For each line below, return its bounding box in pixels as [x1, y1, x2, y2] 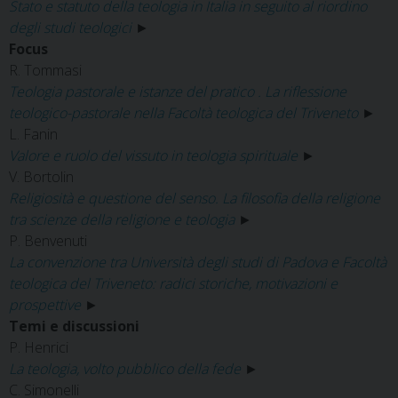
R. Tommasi [9, 60, 82, 80]
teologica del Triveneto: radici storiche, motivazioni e [9, 274, 338, 293]
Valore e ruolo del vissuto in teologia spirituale [9, 146, 298, 165]
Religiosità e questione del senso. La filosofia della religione [9, 188, 380, 208]
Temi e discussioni [9, 316, 139, 336]
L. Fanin [9, 124, 58, 144]
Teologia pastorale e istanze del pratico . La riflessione [9, 82, 346, 101]
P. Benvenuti [9, 231, 87, 251]
